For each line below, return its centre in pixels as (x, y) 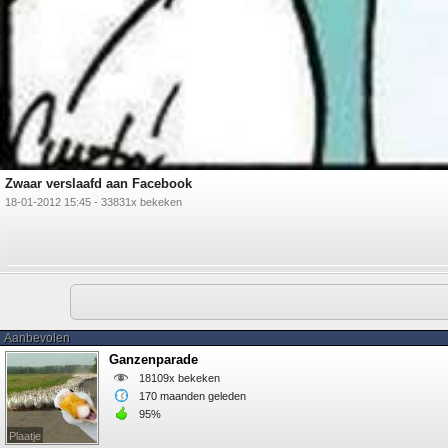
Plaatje (25, 436)
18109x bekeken (179, 378)
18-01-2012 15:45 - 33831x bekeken (93, 202)
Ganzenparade (153, 360)
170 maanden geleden (192, 396)
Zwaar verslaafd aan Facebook (98, 184)
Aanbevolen (37, 338)
